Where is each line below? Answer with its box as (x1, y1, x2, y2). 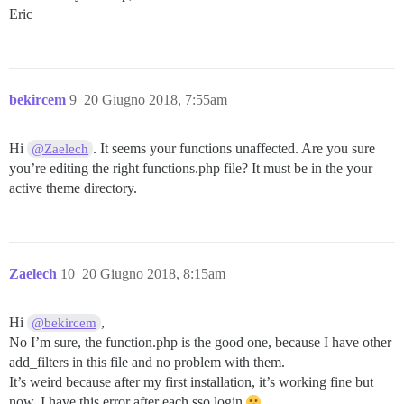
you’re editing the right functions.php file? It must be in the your (9, 160, 372, 176)
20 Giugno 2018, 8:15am (82, 265, 225, 281)
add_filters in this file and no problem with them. (9, 353, 285, 370)
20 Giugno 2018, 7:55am (84, 91, 227, 107)
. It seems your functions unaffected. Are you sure (93, 140, 376, 156)
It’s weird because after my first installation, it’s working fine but (9, 373, 373, 390)
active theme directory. (9, 179, 137, 196)
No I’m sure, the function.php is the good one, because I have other (9, 334, 391, 350)
